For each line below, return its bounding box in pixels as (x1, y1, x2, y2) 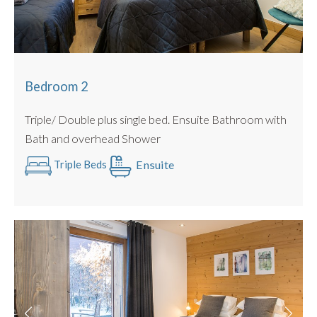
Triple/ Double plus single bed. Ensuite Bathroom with (25, 113, 172, 127)
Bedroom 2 (25, 79, 88, 95)
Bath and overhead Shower (25, 132, 161, 146)
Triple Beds (52, 158, 107, 171)
